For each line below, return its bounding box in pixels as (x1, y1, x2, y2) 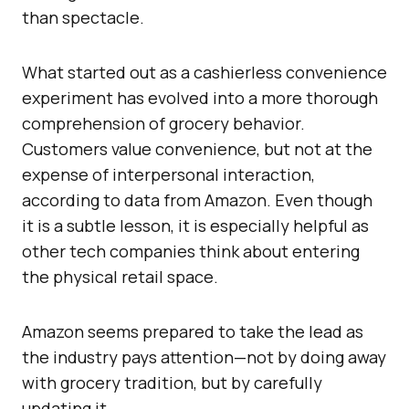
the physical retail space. (22, 266, 218, 288)
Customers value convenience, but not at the (22, 138, 372, 161)
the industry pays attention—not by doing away (22, 346, 386, 369)
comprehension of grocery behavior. (22, 112, 305, 135)
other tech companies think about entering (22, 240, 360, 263)
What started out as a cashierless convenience (22, 61, 387, 84)
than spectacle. (22, 6, 144, 29)
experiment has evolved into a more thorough (22, 87, 378, 110)
